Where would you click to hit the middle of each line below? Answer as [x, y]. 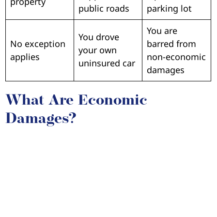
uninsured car [107, 63]
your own [98, 50]
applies [25, 56]
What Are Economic [77, 101]
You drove [99, 37]
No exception [38, 43]
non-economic [177, 56]
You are [162, 30]
